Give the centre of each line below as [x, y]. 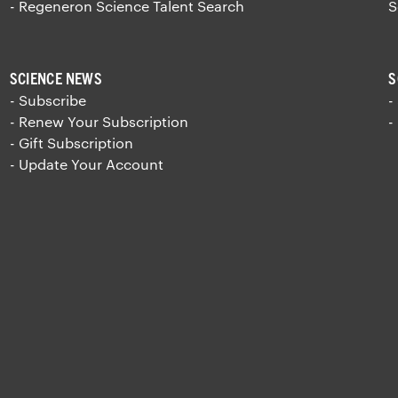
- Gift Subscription [71, 142]
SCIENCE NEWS [56, 77]
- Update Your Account [86, 163]
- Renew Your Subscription [99, 121]
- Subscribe [48, 99]
